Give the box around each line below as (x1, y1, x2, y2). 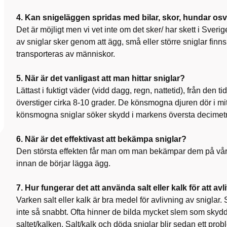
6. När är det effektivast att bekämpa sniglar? (16, 134, 186, 143)
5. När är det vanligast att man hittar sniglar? (16, 73, 185, 83)
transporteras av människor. (16, 49, 115, 58)
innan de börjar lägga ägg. (16, 159, 110, 168)
